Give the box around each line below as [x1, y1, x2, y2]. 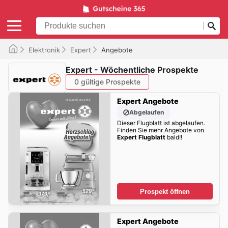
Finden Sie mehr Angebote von [117, 126, 204, 134]
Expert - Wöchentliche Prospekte [66, 65, 198, 75]
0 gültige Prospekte [74, 77, 140, 87]
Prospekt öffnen [140, 187, 190, 195]
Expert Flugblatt [117, 133, 165, 141]
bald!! [165, 133, 182, 141]
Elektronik [28, 45, 60, 54]
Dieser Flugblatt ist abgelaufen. [117, 119, 205, 127]
